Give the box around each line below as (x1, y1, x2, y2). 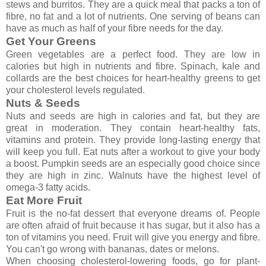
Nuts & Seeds (6, 96, 80, 109)
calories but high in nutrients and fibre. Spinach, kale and (6, 61, 260, 71)
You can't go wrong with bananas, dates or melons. (6, 243, 219, 254)
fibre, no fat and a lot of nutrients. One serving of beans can (6, 11, 260, 21)
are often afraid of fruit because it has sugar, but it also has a (6, 220, 260, 230)
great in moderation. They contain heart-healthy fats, (6, 122, 260, 133)
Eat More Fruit (6, 194, 82, 207)
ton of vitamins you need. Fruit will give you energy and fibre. (6, 232, 260, 242)
